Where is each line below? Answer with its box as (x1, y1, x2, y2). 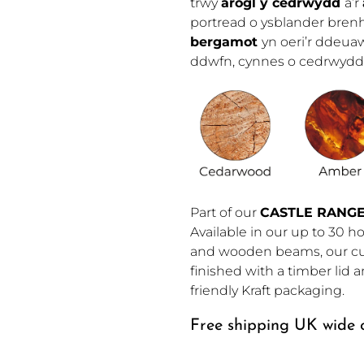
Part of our (190, 205, 260, 221)
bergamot (190, 34, 262, 50)
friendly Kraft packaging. (190, 283, 344, 299)
